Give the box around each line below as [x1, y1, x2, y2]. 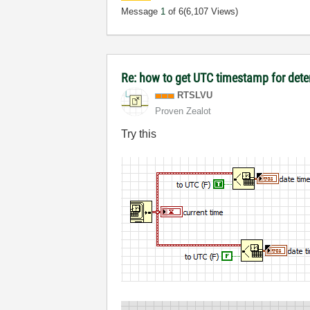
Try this [121, 128, 157, 140]
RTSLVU [177, 90, 213, 100]
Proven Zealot [155, 106, 212, 116]
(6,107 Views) [183, 6, 239, 17]
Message [121, 6, 161, 17]
